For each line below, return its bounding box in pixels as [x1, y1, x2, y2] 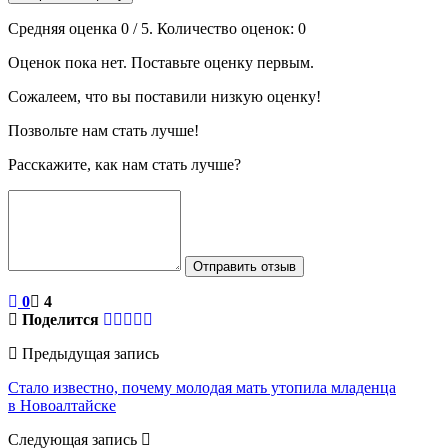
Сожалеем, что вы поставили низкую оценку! [8, 87, 321, 105]
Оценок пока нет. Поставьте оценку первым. [8, 53, 314, 71]
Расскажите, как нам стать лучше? [8, 155, 241, 173]
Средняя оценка [8, 19, 121, 37]
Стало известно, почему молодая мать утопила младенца [8, 378, 396, 396]
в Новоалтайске [8, 396, 116, 414]
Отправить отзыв [193, 258, 296, 274]
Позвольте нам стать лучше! [8, 121, 199, 139]
